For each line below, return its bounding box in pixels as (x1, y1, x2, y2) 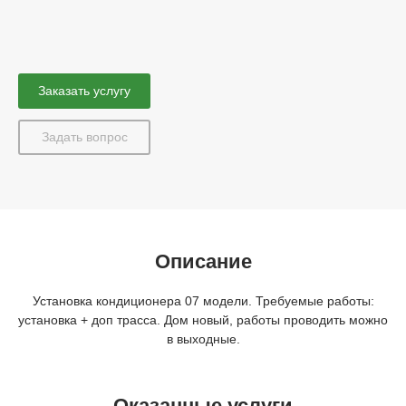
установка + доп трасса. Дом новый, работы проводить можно (18, 313, 388, 327)
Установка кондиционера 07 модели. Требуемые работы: (32, 294, 374, 308)
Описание (154, 250, 252, 273)
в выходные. (166, 332, 240, 346)
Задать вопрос (41, 130, 128, 144)
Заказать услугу (38, 83, 130, 98)
